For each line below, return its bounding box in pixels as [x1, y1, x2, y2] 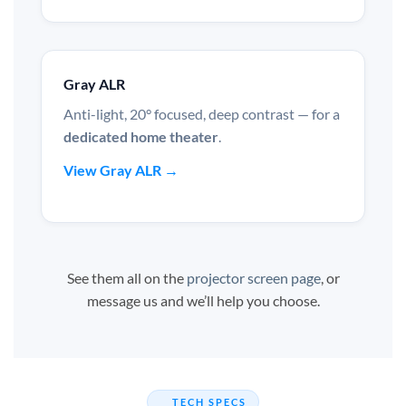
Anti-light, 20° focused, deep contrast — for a [63, 104, 340, 122]
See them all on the [66, 268, 187, 286]
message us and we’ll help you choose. [86, 291, 320, 309]
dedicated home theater [63, 127, 218, 145]
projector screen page [186, 268, 321, 286]
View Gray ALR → [63, 160, 179, 179]
